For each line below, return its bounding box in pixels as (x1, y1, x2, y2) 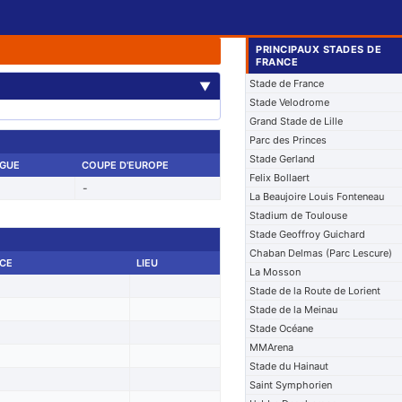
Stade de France (249, 77, 325, 90)
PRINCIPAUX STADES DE (256, 43, 382, 56)
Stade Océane (249, 322, 314, 335)
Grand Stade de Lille (249, 115, 344, 127)
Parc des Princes (249, 134, 328, 146)
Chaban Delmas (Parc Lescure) (249, 247, 393, 259)
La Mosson (249, 266, 301, 278)
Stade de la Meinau (249, 303, 338, 316)
